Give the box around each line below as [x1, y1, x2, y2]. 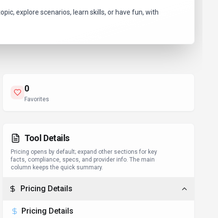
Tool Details [24, 133, 70, 143]
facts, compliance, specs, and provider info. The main [11, 156, 155, 163]
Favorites [24, 96, 50, 103]
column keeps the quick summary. [11, 164, 104, 171]
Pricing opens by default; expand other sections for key [11, 148, 158, 155]
